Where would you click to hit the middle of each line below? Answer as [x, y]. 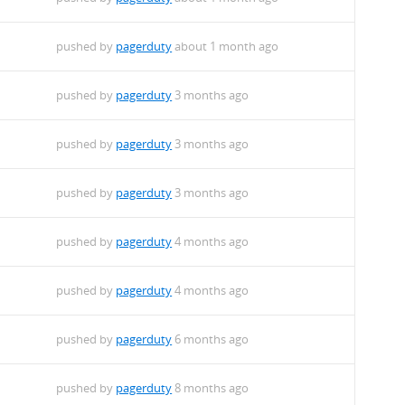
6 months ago [211, 339]
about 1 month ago [226, 47]
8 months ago [211, 388]
